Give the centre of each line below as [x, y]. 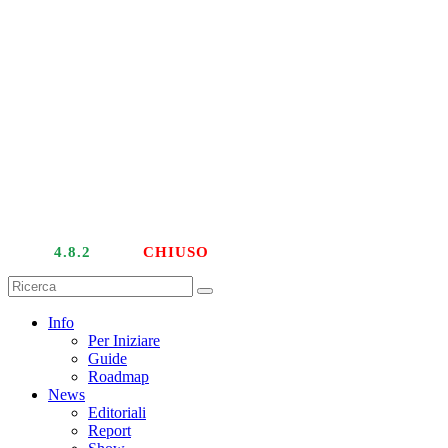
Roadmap [118, 376]
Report [109, 430]
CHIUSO [176, 252]
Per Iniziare [124, 340]
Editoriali [117, 412]
